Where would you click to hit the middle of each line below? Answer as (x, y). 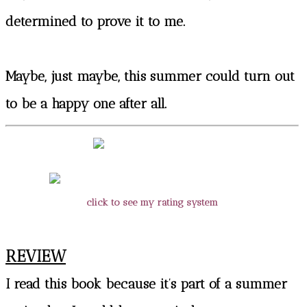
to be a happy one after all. (86, 103)
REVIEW (36, 256)
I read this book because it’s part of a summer (146, 283)
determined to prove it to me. (95, 21)
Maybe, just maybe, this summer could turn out (150, 76)
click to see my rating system (152, 202)
